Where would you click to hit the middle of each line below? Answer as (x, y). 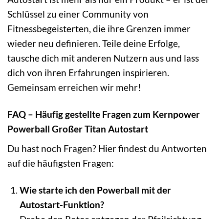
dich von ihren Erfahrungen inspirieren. (88, 73)
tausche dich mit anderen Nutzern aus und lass (103, 58)
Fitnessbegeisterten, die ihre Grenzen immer (99, 29)
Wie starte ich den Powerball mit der (95, 190)
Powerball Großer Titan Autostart (78, 129)
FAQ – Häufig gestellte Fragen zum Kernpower (104, 114)
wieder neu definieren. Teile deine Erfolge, (94, 44)
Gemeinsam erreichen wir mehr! (74, 88)
